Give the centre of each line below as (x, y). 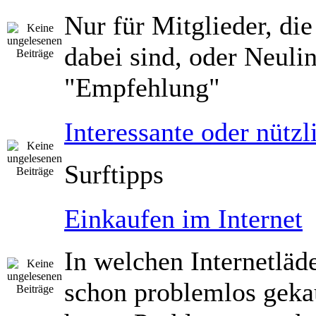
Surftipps (114, 174)
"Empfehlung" (142, 87)
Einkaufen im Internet (183, 219)
